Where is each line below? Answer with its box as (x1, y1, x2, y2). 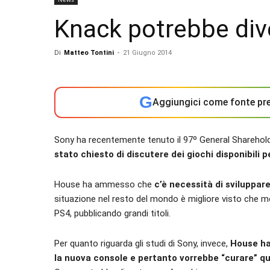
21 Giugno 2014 (123, 49, 172, 57)
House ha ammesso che (54, 179, 154, 190)
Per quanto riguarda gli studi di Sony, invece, (54, 238, 230, 249)
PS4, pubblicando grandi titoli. (54, 208, 171, 219)
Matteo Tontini (64, 49, 114, 57)
